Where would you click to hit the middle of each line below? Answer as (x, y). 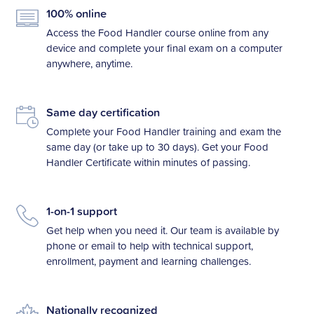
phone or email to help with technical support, (149, 245)
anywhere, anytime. (90, 63)
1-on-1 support (81, 211)
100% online (76, 13)
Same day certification (103, 112)
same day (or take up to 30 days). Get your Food (157, 146)
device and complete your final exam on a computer (164, 48)
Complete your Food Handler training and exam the (163, 131)
